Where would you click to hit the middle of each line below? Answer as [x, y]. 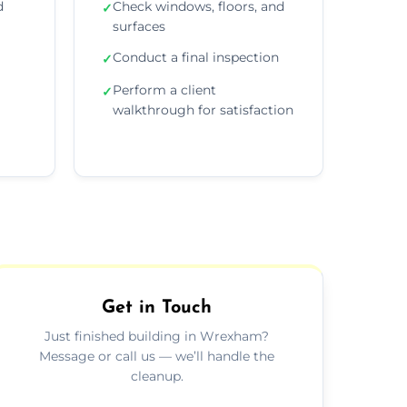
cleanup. [157, 376]
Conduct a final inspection [196, 57]
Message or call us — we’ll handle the [157, 356]
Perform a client [164, 89]
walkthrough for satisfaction [203, 109]
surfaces [139, 26]
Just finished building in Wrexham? [157, 336]
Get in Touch [157, 308]
